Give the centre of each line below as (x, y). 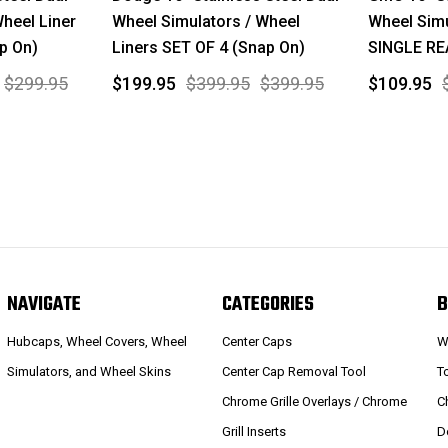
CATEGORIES (268, 305)
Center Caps (257, 341)
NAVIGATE (43, 305)
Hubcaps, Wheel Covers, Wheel (96, 341)
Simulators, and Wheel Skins (88, 371)
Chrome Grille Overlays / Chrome (315, 401)
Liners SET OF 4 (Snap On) (208, 47)
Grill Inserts (254, 431)
